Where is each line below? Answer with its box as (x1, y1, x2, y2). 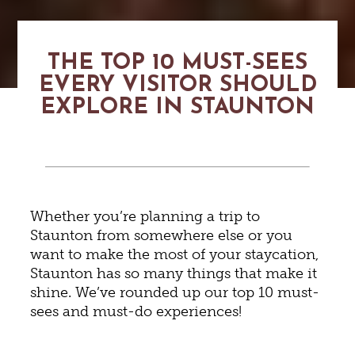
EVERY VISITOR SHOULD (38, 74, 317, 97)
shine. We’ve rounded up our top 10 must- (30, 283, 320, 301)
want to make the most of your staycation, (30, 245, 319, 263)
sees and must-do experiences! (30, 302, 242, 320)
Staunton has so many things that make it (30, 264, 318, 282)
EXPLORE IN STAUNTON (40, 96, 315, 119)
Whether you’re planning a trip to (30, 207, 261, 225)
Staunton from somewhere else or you (30, 226, 293, 244)
